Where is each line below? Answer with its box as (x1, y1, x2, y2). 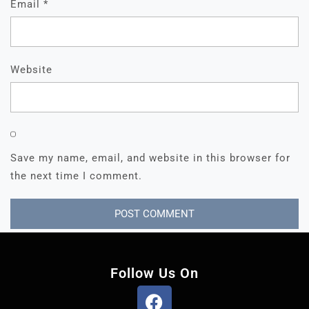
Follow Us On (110, 264, 199, 281)
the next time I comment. (10, 169, 142, 182)
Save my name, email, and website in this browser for (10, 151, 290, 164)
